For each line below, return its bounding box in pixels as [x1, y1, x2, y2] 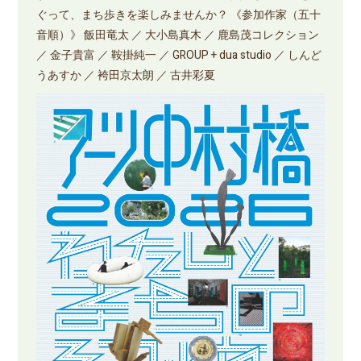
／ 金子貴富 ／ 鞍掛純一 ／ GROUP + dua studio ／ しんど [35, 46, 322, 64]
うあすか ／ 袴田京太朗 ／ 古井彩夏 [35, 66, 215, 84]
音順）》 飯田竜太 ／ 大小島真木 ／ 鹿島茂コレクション [35, 26, 319, 44]
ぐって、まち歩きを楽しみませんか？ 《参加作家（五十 [35, 6, 321, 23]
